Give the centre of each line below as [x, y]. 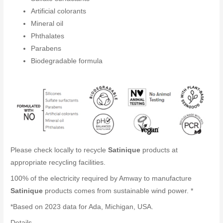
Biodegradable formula [67, 61]
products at [159, 150]
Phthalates [48, 36]
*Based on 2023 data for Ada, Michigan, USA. [82, 207]
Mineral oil [47, 24]
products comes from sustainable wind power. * [118, 191]
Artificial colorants [59, 11]
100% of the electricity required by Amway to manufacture [101, 179]
